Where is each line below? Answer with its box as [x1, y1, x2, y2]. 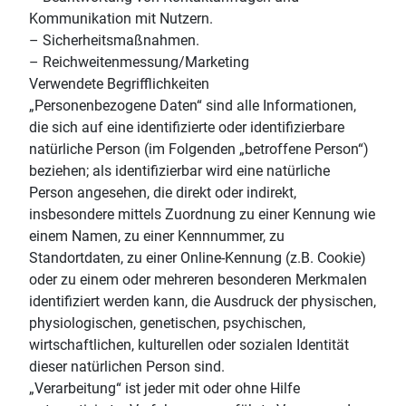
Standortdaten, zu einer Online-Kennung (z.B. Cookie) [29, 248, 366, 266]
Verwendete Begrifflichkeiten [29, 74, 209, 92]
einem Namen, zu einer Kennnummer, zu [29, 227, 285, 245]
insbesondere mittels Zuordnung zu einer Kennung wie [29, 205, 375, 223]
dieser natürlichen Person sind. [29, 357, 225, 375]
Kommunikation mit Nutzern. [29, 9, 213, 27]
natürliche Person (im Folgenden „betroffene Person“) [29, 140, 369, 158]
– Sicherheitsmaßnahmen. [29, 31, 199, 49]
